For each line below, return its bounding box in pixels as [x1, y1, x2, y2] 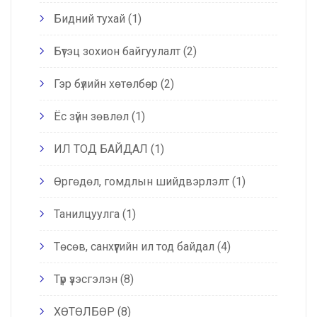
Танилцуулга [54, 207, 120, 221]
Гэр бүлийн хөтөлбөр [54, 76, 158, 91]
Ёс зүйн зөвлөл [54, 109, 129, 123]
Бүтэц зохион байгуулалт [54, 44, 180, 58]
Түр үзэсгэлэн [54, 272, 117, 286]
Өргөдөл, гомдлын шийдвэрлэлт [54, 174, 229, 188]
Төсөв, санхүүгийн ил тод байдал [54, 239, 214, 253]
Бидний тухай [54, 11, 125, 25]
